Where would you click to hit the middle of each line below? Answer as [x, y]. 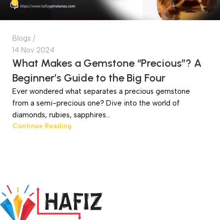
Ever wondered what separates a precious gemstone [101, 91]
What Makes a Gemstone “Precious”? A [107, 63]
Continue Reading [42, 126]
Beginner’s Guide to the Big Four [89, 78]
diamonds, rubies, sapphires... [61, 115]
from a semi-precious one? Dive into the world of [96, 103]
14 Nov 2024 [33, 50]
